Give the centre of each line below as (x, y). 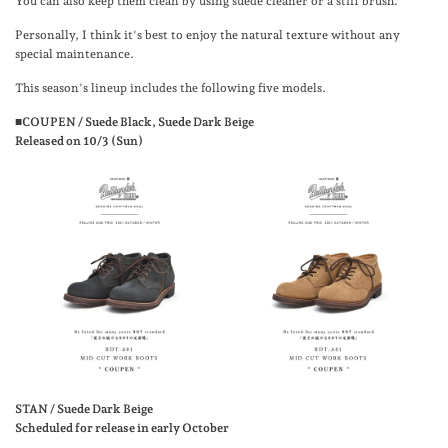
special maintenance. (74, 54)
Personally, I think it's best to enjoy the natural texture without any (207, 35)
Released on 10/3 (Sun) (79, 141)
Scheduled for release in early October (122, 428)
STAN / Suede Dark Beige (84, 409)
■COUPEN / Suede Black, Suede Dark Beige (134, 122)
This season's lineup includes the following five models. (170, 88)
